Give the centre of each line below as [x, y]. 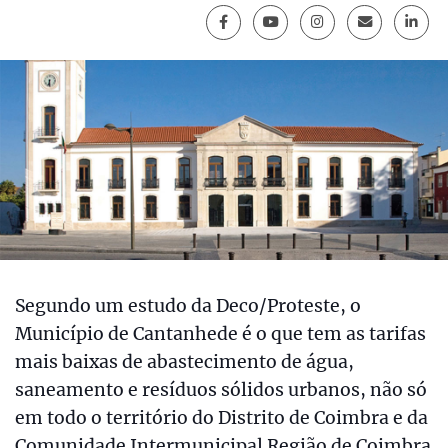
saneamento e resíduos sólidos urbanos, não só [221, 390]
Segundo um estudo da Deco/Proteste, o [188, 306]
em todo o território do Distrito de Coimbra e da [221, 418]
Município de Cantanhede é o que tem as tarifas [220, 334]
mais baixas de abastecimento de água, [184, 362]
